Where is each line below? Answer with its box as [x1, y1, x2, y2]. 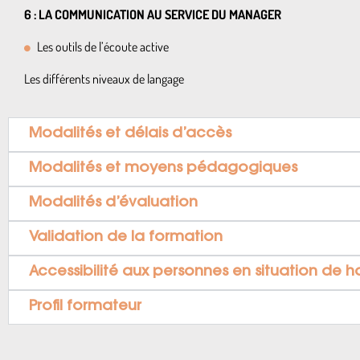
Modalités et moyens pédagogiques [29, 162, 297, 176]
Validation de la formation [29, 231, 223, 245]
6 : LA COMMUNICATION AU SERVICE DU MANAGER [24, 6, 284, 22]
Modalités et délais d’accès [29, 127, 231, 141]
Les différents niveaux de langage [24, 71, 184, 87]
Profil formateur [29, 300, 141, 314]
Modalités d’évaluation [29, 196, 198, 211]
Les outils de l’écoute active [37, 39, 169, 55]
